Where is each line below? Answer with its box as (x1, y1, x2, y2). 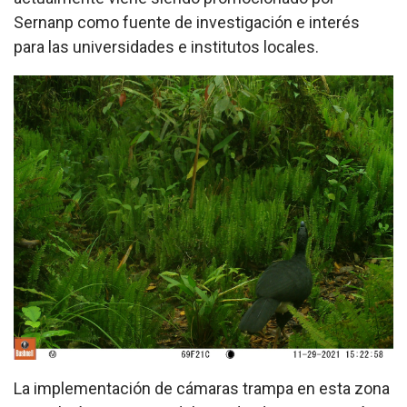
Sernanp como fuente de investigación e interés (14, 12, 360, 32)
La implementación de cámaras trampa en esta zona (14, 379, 390, 399)
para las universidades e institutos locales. (14, 36, 319, 56)
